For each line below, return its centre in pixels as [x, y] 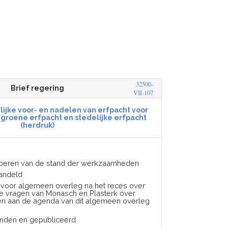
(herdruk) [38, 125]
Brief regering [38, 88]
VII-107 [144, 93]
